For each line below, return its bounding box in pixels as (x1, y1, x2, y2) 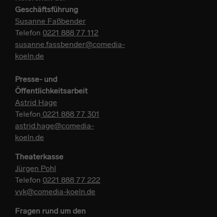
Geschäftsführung (15, 4, 78, 14)
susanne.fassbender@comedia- (15, 39, 125, 49)
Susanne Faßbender (15, 16, 86, 26)
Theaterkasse (15, 152, 63, 161)
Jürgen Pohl (15, 163, 56, 173)
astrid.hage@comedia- (15, 121, 94, 130)
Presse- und (15, 74, 57, 84)
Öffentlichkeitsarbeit (15, 86, 88, 95)
